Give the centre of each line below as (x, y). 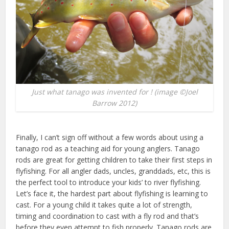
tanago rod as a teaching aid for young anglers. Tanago (108, 148)
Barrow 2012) (114, 103)
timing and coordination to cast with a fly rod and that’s (108, 216)
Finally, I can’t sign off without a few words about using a (110, 137)
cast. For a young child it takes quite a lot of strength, (104, 204)
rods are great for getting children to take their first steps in (114, 159)
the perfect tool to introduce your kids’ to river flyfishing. (109, 182)
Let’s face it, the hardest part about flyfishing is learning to (112, 193)
